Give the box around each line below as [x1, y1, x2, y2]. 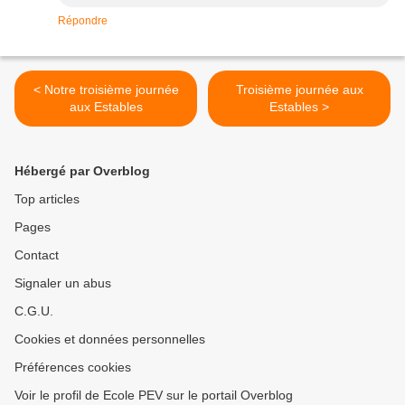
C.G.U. [14, 304, 53, 319]
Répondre [58, 14, 108, 28]
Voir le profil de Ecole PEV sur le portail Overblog [14, 388, 293, 403]
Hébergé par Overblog [14, 164, 150, 179]
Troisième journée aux [235, 82, 363, 98]
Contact [14, 248, 59, 263]
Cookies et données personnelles [14, 332, 205, 347]
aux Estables [69, 99, 143, 115]
